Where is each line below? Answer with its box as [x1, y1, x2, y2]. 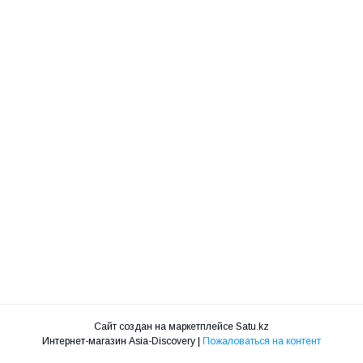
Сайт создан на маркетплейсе [94, 321, 236, 333]
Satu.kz [236, 321, 269, 333]
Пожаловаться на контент [203, 335, 321, 348]
